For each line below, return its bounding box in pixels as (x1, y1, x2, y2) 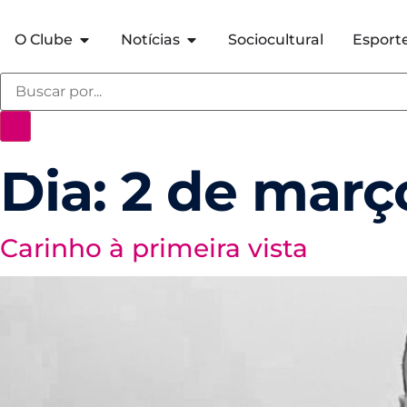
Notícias (121, 31, 180, 49)
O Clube (15, 31, 73, 49)
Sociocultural (228, 31, 323, 49)
